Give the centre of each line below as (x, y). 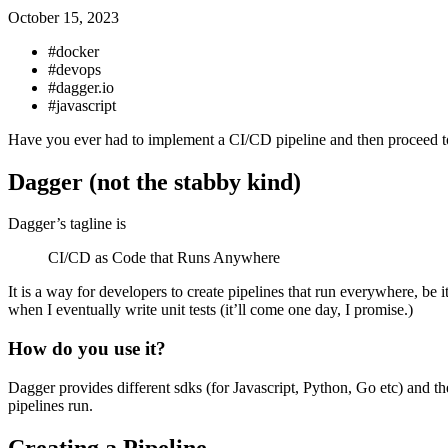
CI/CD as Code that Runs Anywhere (164, 258)
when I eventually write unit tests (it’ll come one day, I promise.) (210, 310)
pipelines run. (50, 405)
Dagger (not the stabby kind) (154, 181)
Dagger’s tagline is (67, 224)
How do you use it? (87, 349)
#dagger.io (81, 87)
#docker (73, 51)
